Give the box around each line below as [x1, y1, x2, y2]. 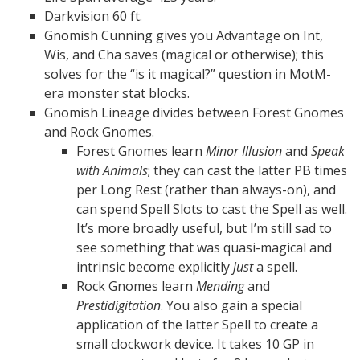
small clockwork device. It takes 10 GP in [76, 335, 314, 353]
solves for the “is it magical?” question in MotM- [44, 65, 331, 83]
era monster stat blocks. [44, 84, 190, 102]
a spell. [253, 258, 297, 276]
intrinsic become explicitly [76, 258, 233, 276]
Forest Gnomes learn [76, 142, 206, 160]
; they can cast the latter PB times [148, 162, 347, 179]
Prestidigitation [76, 297, 161, 314]
